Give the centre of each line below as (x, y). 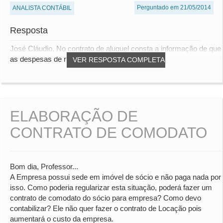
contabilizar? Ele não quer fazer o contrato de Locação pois (106, 209)
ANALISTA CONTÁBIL (42, 8)
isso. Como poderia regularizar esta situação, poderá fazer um (111, 188)
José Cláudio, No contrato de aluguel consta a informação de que (115, 49)
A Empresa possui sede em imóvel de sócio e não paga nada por (115, 177)
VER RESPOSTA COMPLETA (119, 60)
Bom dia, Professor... (44, 167)
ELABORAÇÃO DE (74, 116)
